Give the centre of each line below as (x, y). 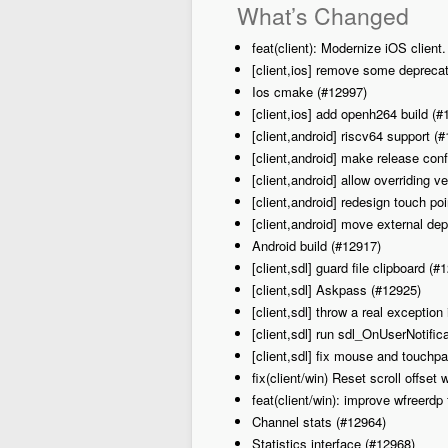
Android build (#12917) (316, 245)
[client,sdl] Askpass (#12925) (336, 289)
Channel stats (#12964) (319, 421)
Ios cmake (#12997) (309, 91)
